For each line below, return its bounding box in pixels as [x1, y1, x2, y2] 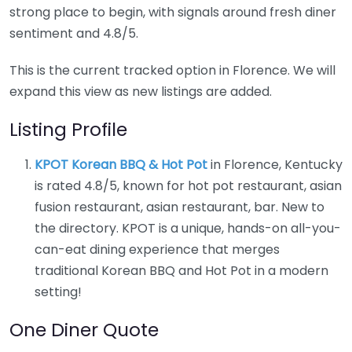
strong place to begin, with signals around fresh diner [9, 2, 336, 21]
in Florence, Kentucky [207, 155, 343, 174]
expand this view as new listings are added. [9, 82, 272, 101]
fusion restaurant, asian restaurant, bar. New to [35, 197, 324, 216]
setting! [35, 282, 82, 301]
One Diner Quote [9, 316, 159, 343]
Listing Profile [9, 115, 127, 142]
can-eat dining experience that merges [35, 240, 280, 258]
